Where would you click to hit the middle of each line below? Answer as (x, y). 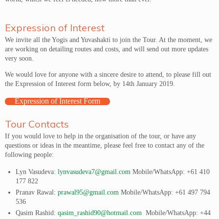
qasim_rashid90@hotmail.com (100, 213)
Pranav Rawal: (37, 192)
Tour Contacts (37, 124)
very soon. (19, 58)
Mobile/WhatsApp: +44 (176, 213)
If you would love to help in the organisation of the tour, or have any (100, 136)
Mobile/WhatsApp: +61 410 (170, 172)
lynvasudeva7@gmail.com (94, 172)
